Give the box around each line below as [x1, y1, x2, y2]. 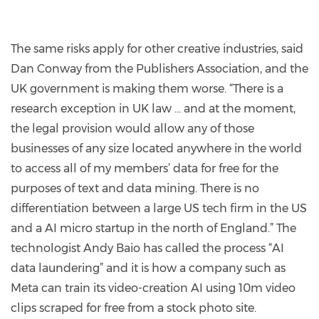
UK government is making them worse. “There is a [11, 81, 283, 95]
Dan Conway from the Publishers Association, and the [11, 61, 308, 75]
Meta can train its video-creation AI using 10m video [11, 281, 296, 295]
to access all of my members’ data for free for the [11, 161, 278, 175]
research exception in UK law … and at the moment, [11, 101, 296, 115]
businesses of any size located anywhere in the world [11, 141, 302, 155]
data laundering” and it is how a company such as [11, 261, 286, 275]
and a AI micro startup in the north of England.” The [11, 221, 296, 235]
